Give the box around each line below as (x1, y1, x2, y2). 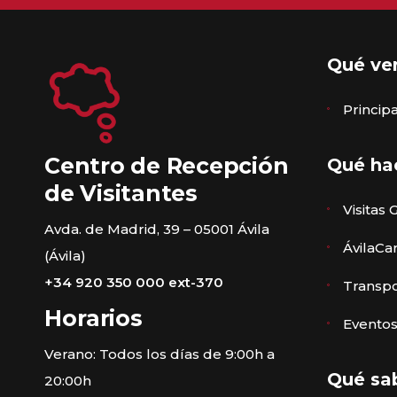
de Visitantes (44, 180, 198, 206)
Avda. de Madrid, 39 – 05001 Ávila (44, 221, 269, 237)
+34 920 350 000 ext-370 (44, 274, 223, 291)
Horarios (44, 305, 143, 331)
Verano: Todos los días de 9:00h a (44, 346, 275, 362)
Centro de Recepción (44, 152, 289, 179)
